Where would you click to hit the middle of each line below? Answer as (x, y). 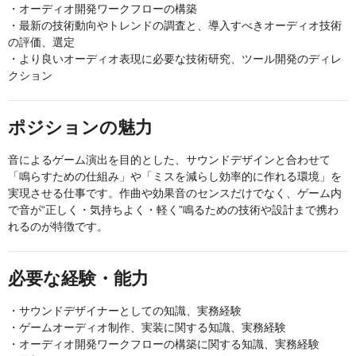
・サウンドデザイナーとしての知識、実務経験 (125, 311)
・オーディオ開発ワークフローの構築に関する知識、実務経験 (164, 344)
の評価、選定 (41, 43)
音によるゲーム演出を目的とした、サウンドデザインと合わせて (169, 160)
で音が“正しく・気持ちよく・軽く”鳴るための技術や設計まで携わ (173, 210)
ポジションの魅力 (80, 128)
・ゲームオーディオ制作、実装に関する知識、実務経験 (147, 328)
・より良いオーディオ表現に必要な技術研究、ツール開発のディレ (175, 59)
